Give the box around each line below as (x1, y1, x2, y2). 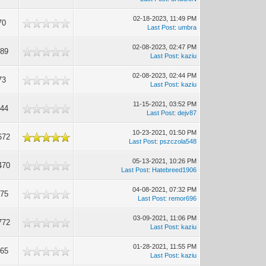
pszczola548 (160, 138, 197, 145)
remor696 (169, 195, 197, 202)
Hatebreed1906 (152, 166, 197, 173)
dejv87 (178, 109, 197, 116)
